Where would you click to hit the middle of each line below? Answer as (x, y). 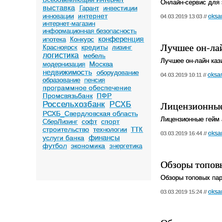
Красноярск (60, 47)
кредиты (94, 47)
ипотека (54, 39)
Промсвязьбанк (67, 96)
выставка (59, 8)
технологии (110, 130)
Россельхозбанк (74, 104)
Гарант (89, 8)
